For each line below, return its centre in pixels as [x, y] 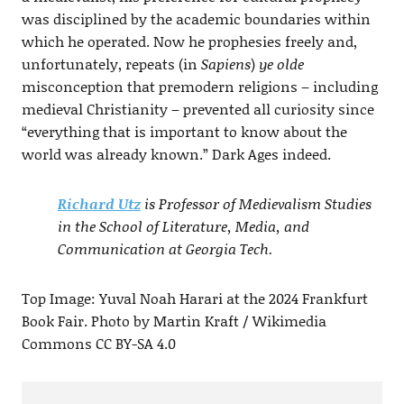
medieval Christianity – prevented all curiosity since [197, 108]
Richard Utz [99, 203]
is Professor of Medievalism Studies [256, 203]
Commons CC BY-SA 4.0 [98, 343]
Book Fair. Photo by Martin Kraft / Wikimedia [174, 320]
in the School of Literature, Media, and [183, 225]
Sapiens [225, 63]
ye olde [281, 63]
